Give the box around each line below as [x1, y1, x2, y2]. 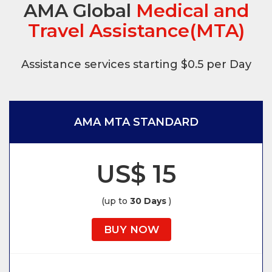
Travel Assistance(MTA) [27, 19, 245, 42]
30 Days [129, 195, 166, 207]
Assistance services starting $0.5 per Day [21, 58, 251, 72]
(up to [101, 195, 130, 207]
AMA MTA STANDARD [73, 115, 199, 129]
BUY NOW [104, 223, 159, 236]
